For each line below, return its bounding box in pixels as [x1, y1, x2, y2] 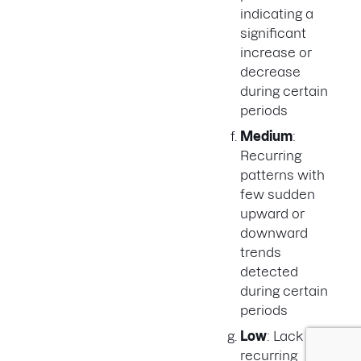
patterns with [240, 168, 325, 183]
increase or [240, 45, 312, 60]
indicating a [240, 6, 313, 22]
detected [240, 264, 298, 280]
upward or [240, 206, 305, 222]
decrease [240, 64, 301, 80]
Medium [240, 129, 293, 144]
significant [240, 26, 306, 41]
